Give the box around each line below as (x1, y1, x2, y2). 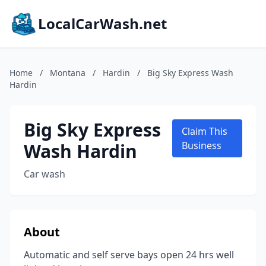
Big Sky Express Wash (147, 67, 233, 78)
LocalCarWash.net (38, 14, 167, 33)
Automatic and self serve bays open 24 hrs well (24, 248, 234, 261)
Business (181, 139, 221, 152)
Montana (50, 67, 85, 78)
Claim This (181, 125, 227, 138)
